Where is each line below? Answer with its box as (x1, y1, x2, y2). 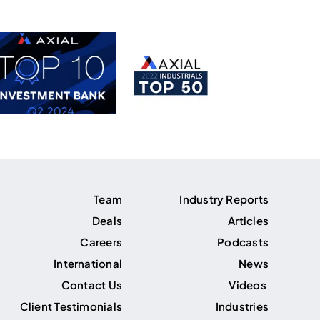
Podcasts (217, 235, 269, 249)
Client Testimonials (19, 299, 122, 313)
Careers (80, 235, 122, 249)
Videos (229, 278, 269, 291)
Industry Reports (179, 192, 269, 206)
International (54, 256, 122, 270)
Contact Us (61, 278, 122, 291)
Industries (215, 299, 269, 313)
